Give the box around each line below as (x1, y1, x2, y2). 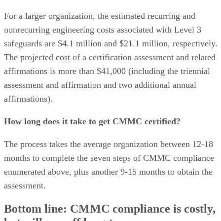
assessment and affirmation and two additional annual (4, 79, 196, 90)
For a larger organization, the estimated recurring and (4, 10, 195, 21)
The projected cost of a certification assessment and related (4, 52, 216, 62)
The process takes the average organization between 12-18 (4, 139, 213, 149)
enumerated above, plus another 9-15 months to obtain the (4, 166, 213, 177)
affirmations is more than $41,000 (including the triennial (4, 66, 210, 76)
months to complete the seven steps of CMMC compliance (4, 152, 214, 163)
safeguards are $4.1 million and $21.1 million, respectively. (4, 38, 218, 48)
